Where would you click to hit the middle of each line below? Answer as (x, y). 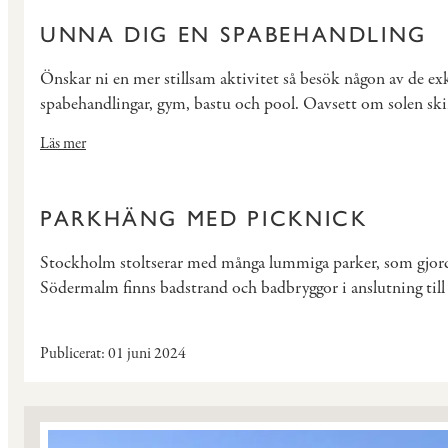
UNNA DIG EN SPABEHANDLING (233, 34)
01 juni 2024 (145, 353)
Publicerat (70, 353)
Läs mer (63, 143)
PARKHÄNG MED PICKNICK (204, 218)
